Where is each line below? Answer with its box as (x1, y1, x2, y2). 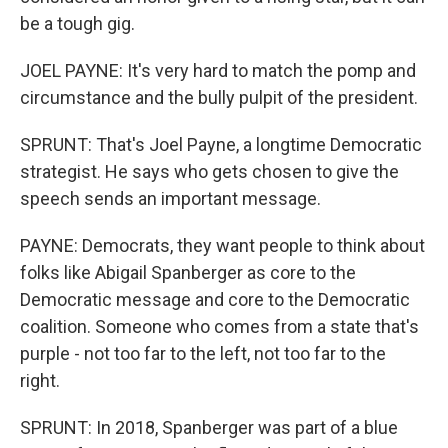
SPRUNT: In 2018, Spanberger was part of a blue (20, 417, 398, 438)
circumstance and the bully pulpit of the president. (20, 87, 418, 108)
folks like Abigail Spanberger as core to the (20, 262, 356, 283)
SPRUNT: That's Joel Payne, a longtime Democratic (20, 134, 422, 155)
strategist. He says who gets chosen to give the (20, 161, 399, 182)
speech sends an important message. (20, 188, 321, 209)
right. (20, 370, 60, 391)
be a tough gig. (20, 13, 135, 34)
